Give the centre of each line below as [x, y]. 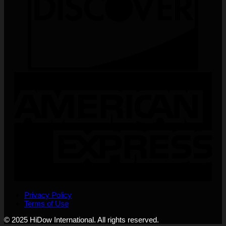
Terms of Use [46, 203]
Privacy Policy [48, 195]
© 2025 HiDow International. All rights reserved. [81, 219]
